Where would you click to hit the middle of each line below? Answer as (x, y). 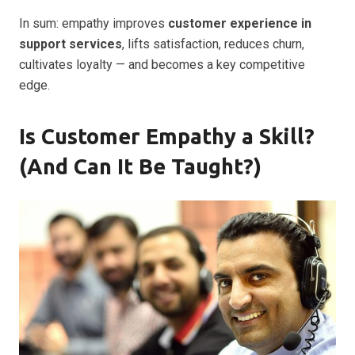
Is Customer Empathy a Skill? (167, 136)
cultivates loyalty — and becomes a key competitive (162, 65)
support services (71, 44)
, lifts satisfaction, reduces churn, (213, 44)
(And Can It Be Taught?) (140, 166)
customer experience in (240, 23)
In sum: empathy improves (94, 23)
